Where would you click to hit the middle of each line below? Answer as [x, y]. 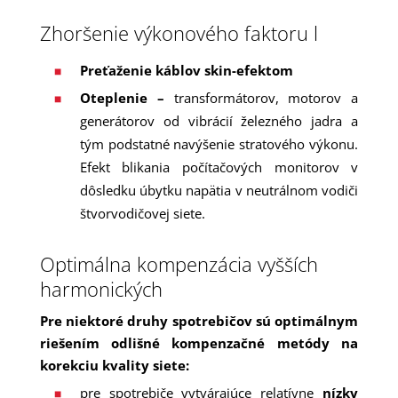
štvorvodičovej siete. [142, 213]
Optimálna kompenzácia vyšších [179, 264]
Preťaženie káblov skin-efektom [186, 70]
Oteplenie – [127, 98]
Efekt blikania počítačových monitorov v [219, 167]
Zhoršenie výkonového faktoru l [179, 33]
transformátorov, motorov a [266, 98]
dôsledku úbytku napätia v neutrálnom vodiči [219, 190]
